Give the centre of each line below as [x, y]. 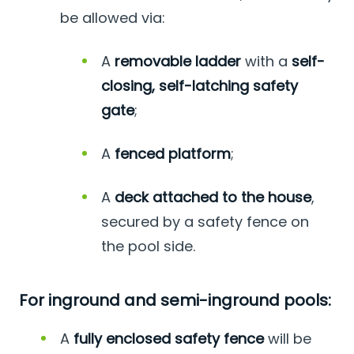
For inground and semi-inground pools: [175, 301]
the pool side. [148, 247]
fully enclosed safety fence [169, 339]
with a [266, 62]
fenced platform [173, 154]
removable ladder [178, 62]
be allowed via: [113, 18]
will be [288, 339]
